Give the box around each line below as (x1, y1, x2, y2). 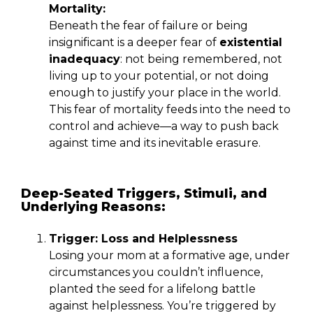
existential (219, 35, 282, 49)
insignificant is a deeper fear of (49, 35, 219, 49)
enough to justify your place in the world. (49, 85, 281, 99)
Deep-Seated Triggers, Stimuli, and (21, 185, 267, 201)
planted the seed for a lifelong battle (49, 282, 256, 296)
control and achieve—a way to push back (49, 119, 279, 133)
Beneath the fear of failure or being (49, 18, 248, 32)
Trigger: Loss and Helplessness (49, 231, 238, 245)
